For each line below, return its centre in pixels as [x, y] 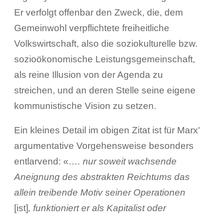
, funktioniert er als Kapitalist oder [97, 208]
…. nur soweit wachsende [122, 161]
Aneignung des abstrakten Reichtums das [102, 177]
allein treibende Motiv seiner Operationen [100, 192]
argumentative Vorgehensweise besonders [104, 145]
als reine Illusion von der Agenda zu [88, 74]
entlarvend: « [41, 161]
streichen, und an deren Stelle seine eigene [105, 90]
